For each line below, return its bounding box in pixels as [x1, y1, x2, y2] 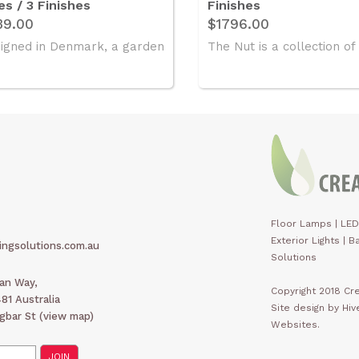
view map [43, 310, 90, 323]
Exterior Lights [271, 235, 340, 247]
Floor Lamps [271, 218, 332, 230]
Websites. [271, 319, 320, 331]
